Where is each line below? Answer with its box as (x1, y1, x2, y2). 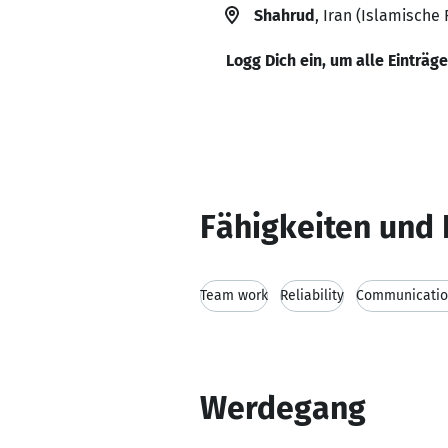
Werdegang (200, 389, 366, 427)
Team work (200, 287, 268, 304)
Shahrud (254, 6, 315, 25)
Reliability (280, 287, 344, 304)
